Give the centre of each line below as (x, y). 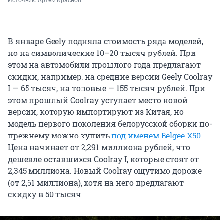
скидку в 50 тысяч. (45, 194)
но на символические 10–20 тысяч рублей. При (102, 53)
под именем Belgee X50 (156, 135)
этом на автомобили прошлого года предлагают (104, 64)
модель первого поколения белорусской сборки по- (110, 123)
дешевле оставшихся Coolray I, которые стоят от (103, 159)
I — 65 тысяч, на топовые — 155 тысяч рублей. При (107, 88)
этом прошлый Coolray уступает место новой (98, 100)
